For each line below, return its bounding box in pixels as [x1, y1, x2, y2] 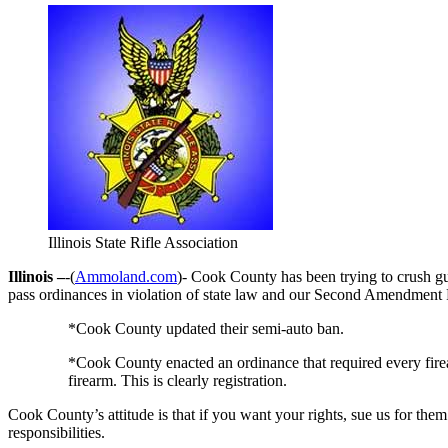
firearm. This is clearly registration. [68, 371, 287, 389]
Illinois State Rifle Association [48, 233, 238, 251]
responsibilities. [8, 423, 105, 441]
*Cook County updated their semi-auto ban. [68, 319, 344, 337]
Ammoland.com [75, 267, 177, 285]
